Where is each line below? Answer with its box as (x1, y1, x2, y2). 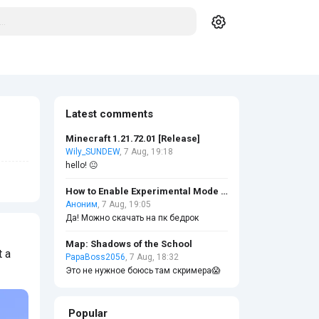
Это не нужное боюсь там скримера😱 (66, 266, 221, 276)
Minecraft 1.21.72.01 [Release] (66, 133, 200, 144)
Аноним (66, 199, 98, 209)
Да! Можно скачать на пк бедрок (66, 213, 199, 223)
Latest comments (66, 108, 153, 120)
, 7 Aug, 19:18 (120, 147, 173, 157)
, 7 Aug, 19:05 (98, 199, 151, 209)
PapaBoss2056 (66, 252, 125, 262)
